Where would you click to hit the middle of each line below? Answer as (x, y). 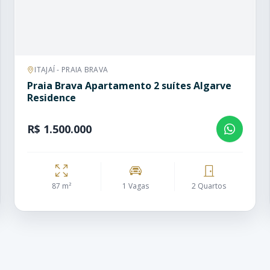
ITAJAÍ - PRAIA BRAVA (71, 70)
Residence (52, 98)
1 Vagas (135, 186)
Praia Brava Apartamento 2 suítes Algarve (129, 86)
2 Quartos (209, 186)
